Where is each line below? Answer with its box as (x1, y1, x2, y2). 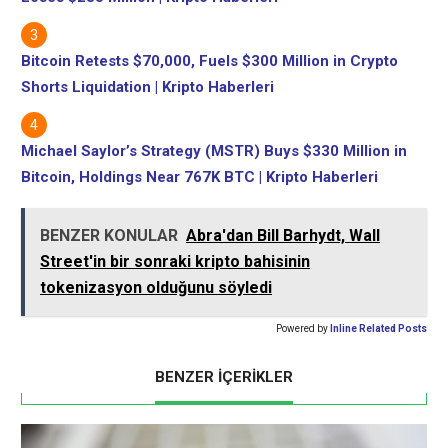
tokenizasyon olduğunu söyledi (40, 277, 272, 297)
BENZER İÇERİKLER (155, 367, 293, 386)
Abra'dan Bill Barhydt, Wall (186, 225, 380, 245)
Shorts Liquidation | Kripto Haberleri (21, 77, 274, 96)
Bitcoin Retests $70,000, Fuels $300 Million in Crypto (21, 51, 398, 70)
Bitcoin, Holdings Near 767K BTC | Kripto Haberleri (21, 167, 378, 186)
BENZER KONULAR (40, 225, 178, 245)
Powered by (276, 322, 328, 334)
